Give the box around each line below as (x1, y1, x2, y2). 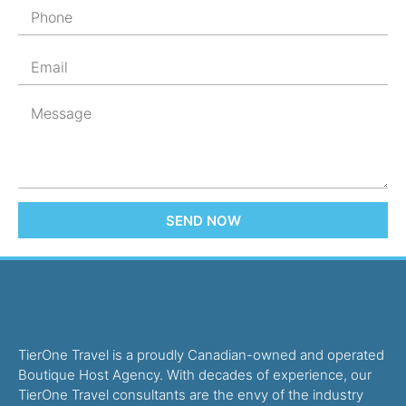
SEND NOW (165, 211, 241, 229)
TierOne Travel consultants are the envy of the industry (18, 386, 363, 404)
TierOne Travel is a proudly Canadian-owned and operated (18, 346, 384, 364)
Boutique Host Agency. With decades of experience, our (18, 366, 372, 384)
